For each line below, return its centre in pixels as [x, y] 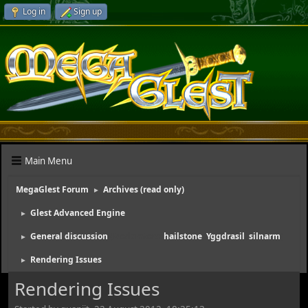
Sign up [88, 11]
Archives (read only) [144, 189]
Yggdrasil [225, 236]
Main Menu [48, 161]
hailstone [183, 236]
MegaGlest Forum [52, 189]
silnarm [265, 236]
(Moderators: [137, 236]
